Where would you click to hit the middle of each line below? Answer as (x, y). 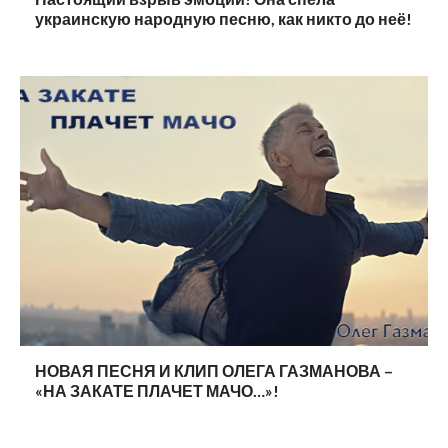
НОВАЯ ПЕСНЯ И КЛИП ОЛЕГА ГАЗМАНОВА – (214, 370)
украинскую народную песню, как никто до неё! (223, 19)
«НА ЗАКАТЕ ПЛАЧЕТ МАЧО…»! (157, 390)
